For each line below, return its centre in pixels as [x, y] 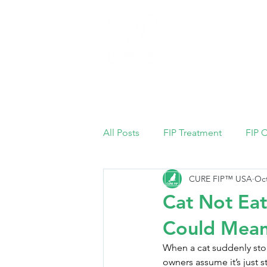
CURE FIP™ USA [221, 178]
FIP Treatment [193, 133]
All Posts [121, 133]
